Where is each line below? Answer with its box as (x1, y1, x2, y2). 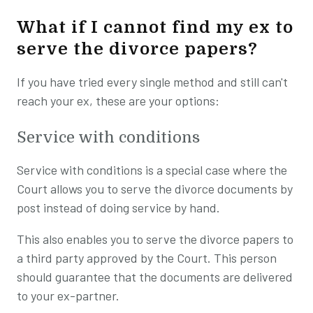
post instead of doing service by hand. (17, 199, 220, 215)
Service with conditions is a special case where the (17, 161, 287, 177)
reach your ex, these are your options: (17, 92, 222, 108)
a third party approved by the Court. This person (17, 249, 277, 265)
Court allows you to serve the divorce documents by (17, 180, 293, 196)
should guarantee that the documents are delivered (17, 268, 293, 284)
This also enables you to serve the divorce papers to (17, 231, 293, 247)
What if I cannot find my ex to (17, 17, 293, 37)
